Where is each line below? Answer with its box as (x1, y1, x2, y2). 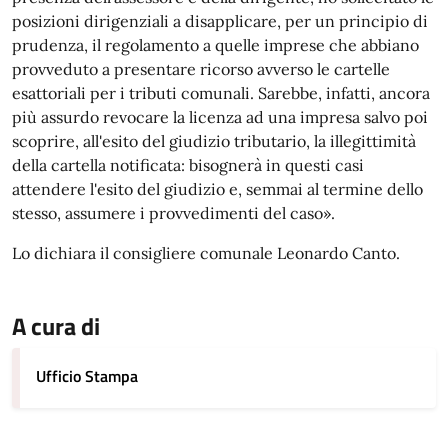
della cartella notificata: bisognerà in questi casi (12, 155, 364, 175)
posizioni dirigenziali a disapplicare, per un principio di (12, 11, 428, 31)
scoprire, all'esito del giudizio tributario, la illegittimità (12, 131, 416, 151)
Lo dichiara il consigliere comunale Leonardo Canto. (12, 243, 400, 263)
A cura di (12, 308, 100, 344)
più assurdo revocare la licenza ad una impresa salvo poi (12, 107, 428, 127)
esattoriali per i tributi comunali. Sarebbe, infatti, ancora (12, 83, 430, 103)
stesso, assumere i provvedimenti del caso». (12, 203, 339, 223)
